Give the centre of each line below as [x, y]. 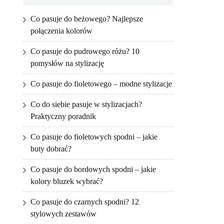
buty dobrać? [51, 149]
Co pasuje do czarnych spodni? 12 [85, 202]
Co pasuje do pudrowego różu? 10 [85, 51]
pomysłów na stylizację [67, 63]
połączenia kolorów [61, 31]
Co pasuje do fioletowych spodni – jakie [94, 137]
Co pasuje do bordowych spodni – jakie [93, 169]
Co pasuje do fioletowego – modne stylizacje [101, 84]
